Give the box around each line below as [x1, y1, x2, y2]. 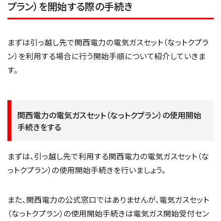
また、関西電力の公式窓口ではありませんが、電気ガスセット [7, 193, 209, 205]
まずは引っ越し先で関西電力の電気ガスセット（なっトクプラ [7, 37, 209, 48]
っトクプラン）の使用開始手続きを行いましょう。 [7, 164, 166, 176]
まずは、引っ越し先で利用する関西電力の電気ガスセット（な [7, 150, 209, 162]
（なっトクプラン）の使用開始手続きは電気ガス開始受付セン [7, 207, 209, 219]
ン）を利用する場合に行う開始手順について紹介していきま [7, 50, 206, 62]
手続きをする [17, 120, 61, 133]
